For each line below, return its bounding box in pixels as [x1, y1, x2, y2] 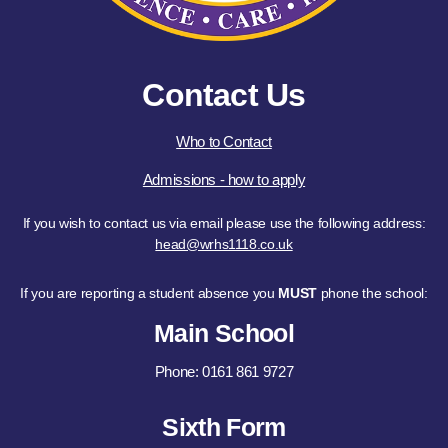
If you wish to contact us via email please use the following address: [22, 214, 426, 231]
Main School [153, 318, 295, 347]
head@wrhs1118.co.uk [155, 235, 293, 252]
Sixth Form [162, 412, 286, 441]
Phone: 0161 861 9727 [154, 363, 294, 381]
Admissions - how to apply [142, 171, 306, 189]
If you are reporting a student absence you [20, 284, 279, 301]
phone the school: [316, 284, 428, 301]
